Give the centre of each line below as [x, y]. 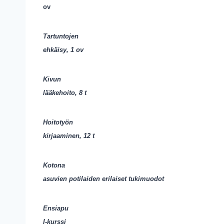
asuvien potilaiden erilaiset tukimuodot [103, 179]
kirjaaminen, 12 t [69, 136]
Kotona [54, 165]
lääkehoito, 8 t [65, 93]
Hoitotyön [58, 122]
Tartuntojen [61, 36]
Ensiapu [56, 208]
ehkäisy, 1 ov [63, 50]
